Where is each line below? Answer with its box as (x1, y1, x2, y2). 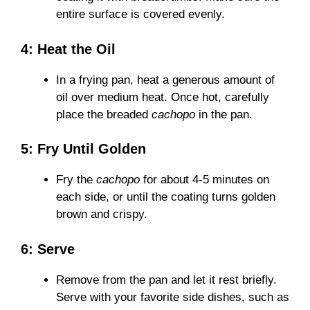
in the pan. (195, 107, 253, 121)
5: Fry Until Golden (21, 141, 146, 157)
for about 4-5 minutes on (140, 173, 269, 187)
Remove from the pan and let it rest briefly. (56, 273, 277, 286)
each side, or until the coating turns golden (56, 190, 275, 204)
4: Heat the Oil (21, 41, 116, 57)
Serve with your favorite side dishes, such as (56, 290, 289, 304)
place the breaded (56, 107, 152, 121)
